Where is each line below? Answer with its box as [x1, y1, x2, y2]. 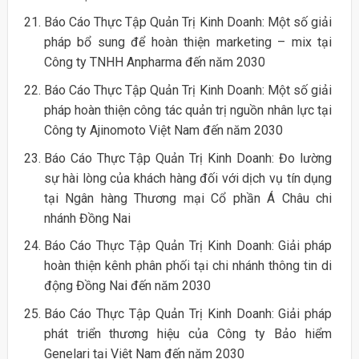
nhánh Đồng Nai [43, 210, 131, 226]
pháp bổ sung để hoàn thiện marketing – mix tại [43, 34, 333, 50]
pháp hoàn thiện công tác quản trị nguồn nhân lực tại [43, 102, 333, 118]
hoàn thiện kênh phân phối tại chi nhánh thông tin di [43, 258, 333, 274]
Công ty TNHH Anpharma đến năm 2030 [43, 54, 265, 71]
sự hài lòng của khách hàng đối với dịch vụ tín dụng [43, 170, 333, 186]
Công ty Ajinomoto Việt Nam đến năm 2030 [43, 122, 283, 138]
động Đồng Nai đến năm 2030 [43, 278, 211, 294]
